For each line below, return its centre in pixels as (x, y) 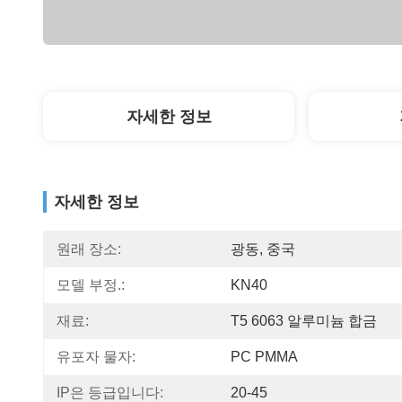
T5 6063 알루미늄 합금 (304, 321)
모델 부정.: (91, 285)
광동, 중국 (263, 249)
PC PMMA (264, 357)
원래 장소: (89, 249)
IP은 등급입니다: (110, 393)
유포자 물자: (96, 357)
